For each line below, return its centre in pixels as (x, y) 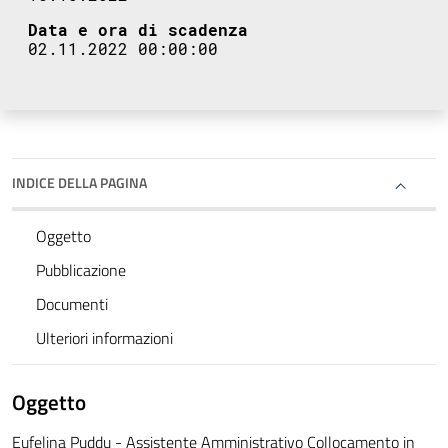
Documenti (72, 304)
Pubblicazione (81, 270)
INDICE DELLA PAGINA (79, 183)
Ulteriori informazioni (104, 338)
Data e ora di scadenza (138, 30)
